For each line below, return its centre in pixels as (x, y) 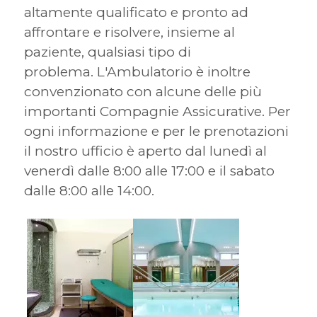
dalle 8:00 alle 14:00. (89, 191)
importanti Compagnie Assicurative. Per (157, 111)
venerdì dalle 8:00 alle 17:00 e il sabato (149, 171)
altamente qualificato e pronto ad (136, 12)
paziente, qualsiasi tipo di (107, 52)
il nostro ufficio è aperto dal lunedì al (145, 151)
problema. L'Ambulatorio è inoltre (137, 72)
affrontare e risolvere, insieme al (129, 32)
